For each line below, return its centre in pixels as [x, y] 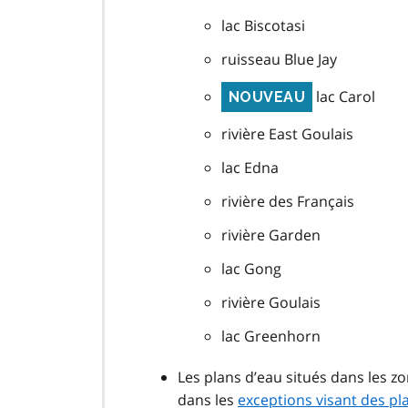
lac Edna [250, 168]
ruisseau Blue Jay [279, 60]
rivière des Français [288, 202]
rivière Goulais [271, 303]
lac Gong [251, 269]
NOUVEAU [267, 97]
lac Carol [344, 97]
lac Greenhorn [271, 337]
